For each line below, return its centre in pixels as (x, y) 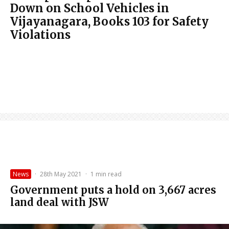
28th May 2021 (61, 174)
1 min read (106, 174)
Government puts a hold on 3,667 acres (113, 190)
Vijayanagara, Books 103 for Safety (109, 21)
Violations (40, 35)
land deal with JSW (60, 202)
